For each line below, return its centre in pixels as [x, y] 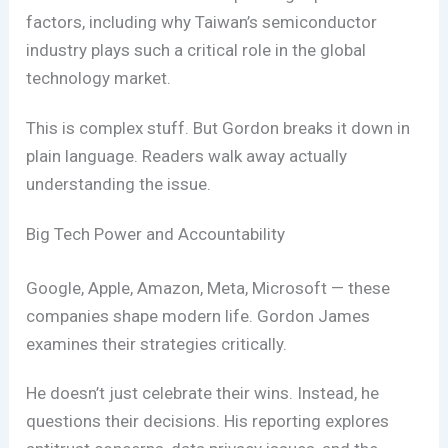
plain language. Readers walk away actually [187, 156]
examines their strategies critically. [157, 343]
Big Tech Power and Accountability [156, 234]
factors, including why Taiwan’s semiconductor [202, 22]
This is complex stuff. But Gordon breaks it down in [218, 128]
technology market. [99, 78]
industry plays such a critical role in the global [196, 50]
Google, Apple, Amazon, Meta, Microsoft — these [208, 287]
